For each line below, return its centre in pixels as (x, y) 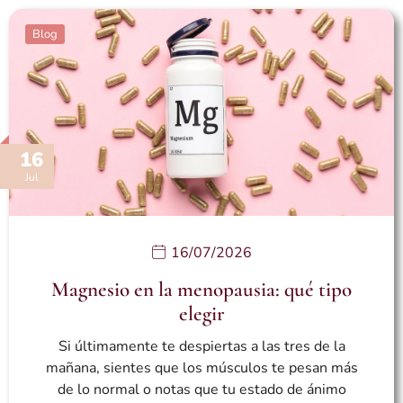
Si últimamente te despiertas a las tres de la (201, 347)
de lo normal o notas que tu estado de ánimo (201, 390)
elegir (201, 314)
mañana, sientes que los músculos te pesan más (201, 368)
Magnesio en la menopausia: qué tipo (201, 290)
